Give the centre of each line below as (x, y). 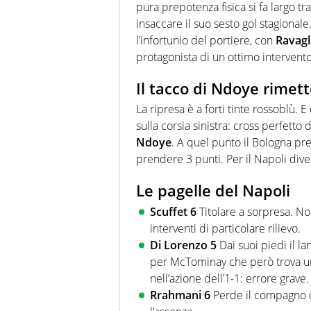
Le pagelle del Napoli (213, 191)
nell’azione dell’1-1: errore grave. (229, 278)
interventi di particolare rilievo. (225, 228)
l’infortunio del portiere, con (206, 40)
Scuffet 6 (175, 211)
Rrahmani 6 (182, 295)
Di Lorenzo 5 (185, 245)
